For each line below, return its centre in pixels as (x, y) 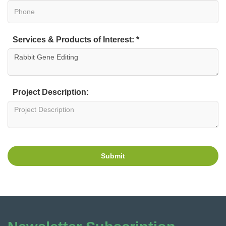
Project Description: (51, 92)
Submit (113, 156)
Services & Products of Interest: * (76, 39)
